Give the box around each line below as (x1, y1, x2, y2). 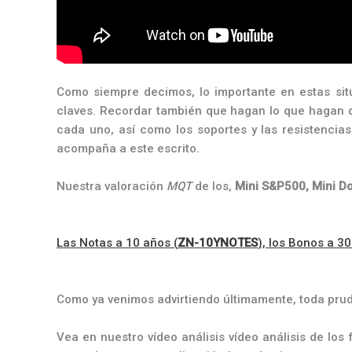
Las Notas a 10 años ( (57, 236, 178, 250)
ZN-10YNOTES (178, 236, 258, 250)
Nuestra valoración (57, 179, 167, 193)
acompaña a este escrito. (57, 141, 200, 156)
